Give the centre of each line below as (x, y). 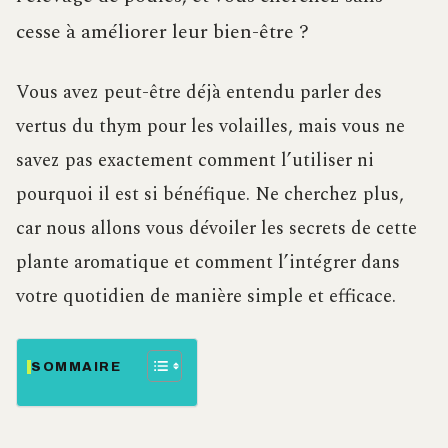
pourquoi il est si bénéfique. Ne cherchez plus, (210, 195)
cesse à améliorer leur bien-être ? (162, 32)
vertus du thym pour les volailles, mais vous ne (210, 127)
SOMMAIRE (76, 367)
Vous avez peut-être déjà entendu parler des (199, 93)
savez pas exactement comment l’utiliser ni (195, 161)
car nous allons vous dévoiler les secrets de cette (216, 229)
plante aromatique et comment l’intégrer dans (208, 263)
